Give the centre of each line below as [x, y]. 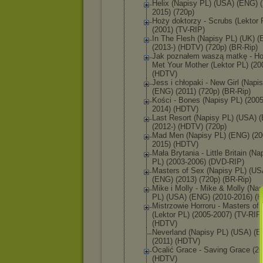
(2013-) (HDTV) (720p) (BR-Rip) [205, 47]
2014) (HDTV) [175, 109]
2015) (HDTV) [175, 144]
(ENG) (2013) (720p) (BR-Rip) [202, 179]
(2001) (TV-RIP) [178, 30]
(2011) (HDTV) [176, 241]
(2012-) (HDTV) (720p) [189, 127]
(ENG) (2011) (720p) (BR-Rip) [201, 91]
